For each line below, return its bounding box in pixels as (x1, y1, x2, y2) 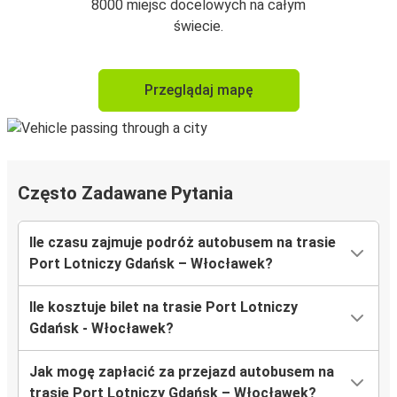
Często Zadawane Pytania (18, 183, 233, 205)
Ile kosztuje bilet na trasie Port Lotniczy (29, 299, 298, 316)
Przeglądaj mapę (144, 82, 253, 99)
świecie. (174, 18, 223, 35)
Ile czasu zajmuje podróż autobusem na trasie (29, 234, 336, 252)
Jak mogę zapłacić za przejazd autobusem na (29, 363, 334, 381)
